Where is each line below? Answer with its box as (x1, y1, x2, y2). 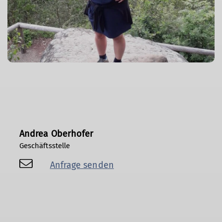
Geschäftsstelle (19, 141, 70, 150)
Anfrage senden (50, 159, 114, 170)
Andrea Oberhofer (19, 128, 94, 139)
